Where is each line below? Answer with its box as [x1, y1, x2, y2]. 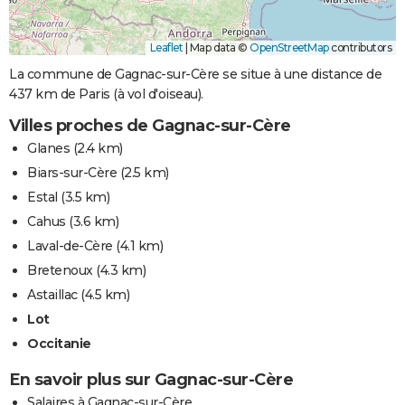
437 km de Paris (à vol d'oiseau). [9, 86, 203, 103]
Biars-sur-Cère [27, 165, 117, 182]
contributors [328, 41, 391, 55]
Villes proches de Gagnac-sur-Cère [9, 116, 291, 137]
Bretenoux [27, 262, 93, 279]
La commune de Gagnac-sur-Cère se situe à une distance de [9, 66, 381, 83]
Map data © [187, 41, 250, 55]
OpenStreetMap [250, 41, 329, 55]
